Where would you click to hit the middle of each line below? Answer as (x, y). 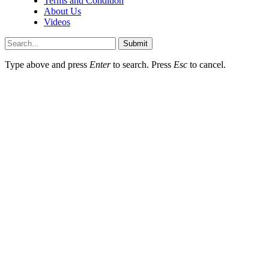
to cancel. (207, 65)
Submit (135, 44)
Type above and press (47, 65)
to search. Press (142, 65)
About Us (62, 11)
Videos (57, 22)
